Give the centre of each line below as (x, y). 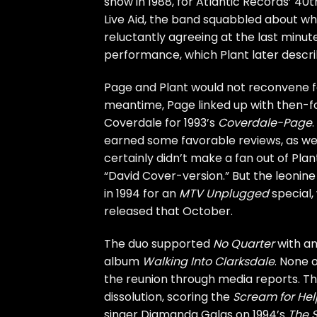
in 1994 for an (142, 193)
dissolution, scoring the (168, 296)
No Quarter (244, 243)
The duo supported (158, 243)
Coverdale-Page (265, 122)
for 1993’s (190, 122)
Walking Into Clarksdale (208, 261)
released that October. (168, 211)
